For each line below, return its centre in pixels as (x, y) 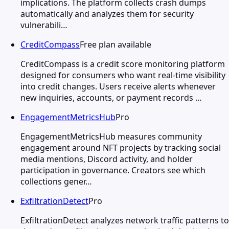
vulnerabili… (44, 25)
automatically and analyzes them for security (107, 14)
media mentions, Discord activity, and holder (107, 159)
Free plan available (116, 44)
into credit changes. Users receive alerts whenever (118, 86)
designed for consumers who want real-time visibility (123, 75)
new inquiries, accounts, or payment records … (111, 97)
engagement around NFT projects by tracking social (121, 147)
